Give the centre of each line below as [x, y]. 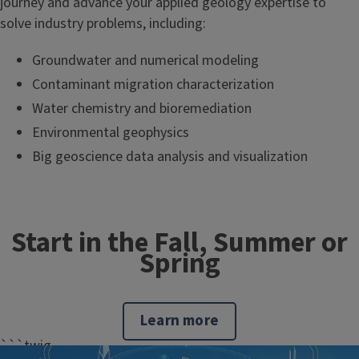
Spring [179, 264]
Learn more [179, 321]
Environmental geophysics [111, 133]
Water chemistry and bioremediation [142, 109]
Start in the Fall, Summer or [179, 243]
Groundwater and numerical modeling [145, 61]
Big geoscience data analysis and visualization [170, 157]
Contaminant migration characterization [153, 85]
